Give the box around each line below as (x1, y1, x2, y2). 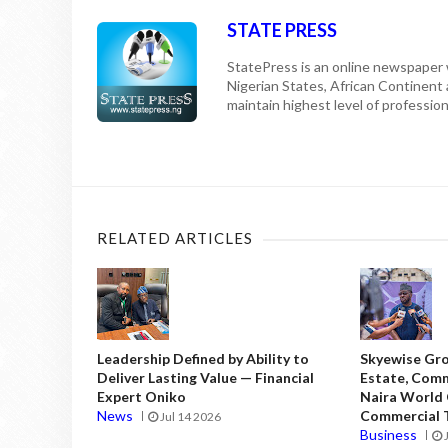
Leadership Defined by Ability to (97, 350, 309, 368)
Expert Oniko (97, 388, 186, 406)
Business (360, 426, 418, 444)
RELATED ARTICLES (97, 229, 253, 248)
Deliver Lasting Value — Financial (97, 369, 314, 387)
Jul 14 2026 (158, 409, 221, 425)
